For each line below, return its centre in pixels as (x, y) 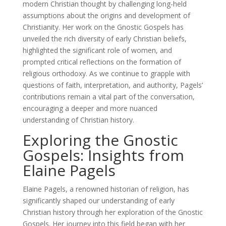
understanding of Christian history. (78, 120)
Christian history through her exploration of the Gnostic (112, 212)
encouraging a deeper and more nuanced (90, 108)
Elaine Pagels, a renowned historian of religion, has (106, 189)
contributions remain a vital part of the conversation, (108, 96)
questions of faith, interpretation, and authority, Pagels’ (112, 85)
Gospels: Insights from (103, 155)
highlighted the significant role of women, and (97, 50)
